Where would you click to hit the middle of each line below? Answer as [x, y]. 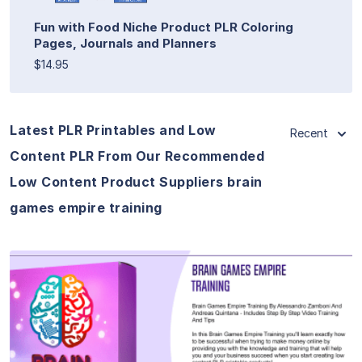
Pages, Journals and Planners [125, 43]
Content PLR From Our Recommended [137, 156]
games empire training [86, 207]
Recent [309, 133]
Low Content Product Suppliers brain [136, 181]
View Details [181, 321]
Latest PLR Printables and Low [113, 130]
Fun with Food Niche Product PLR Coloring [164, 27]
